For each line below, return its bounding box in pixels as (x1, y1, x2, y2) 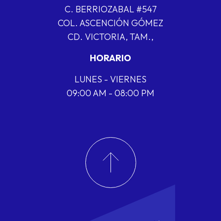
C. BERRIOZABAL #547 (64, 3, 157, 15)
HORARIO (90, 52, 131, 64)
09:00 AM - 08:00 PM (67, 87, 154, 99)
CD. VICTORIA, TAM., (68, 31, 153, 42)
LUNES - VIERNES (74, 74, 147, 85)
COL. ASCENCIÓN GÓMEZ (58, 17, 163, 29)
